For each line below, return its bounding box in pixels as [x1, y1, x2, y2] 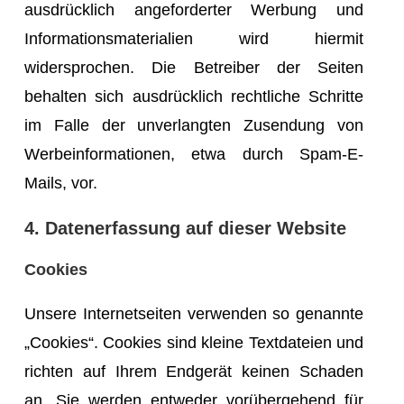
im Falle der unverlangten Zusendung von [24, 115, 363, 134]
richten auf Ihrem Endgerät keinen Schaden [24, 362, 363, 381]
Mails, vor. [24, 173, 97, 192]
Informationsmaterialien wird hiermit [24, 29, 363, 48]
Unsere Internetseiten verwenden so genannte [24, 304, 363, 323]
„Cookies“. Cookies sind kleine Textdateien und [24, 333, 363, 352]
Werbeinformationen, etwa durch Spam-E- [24, 144, 363, 163]
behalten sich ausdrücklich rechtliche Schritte [24, 87, 363, 106]
